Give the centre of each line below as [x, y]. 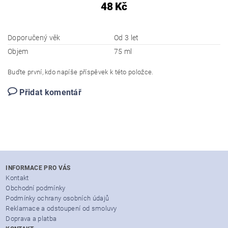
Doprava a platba [31, 219]
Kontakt [17, 178]
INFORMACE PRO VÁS [38, 168]
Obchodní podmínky [36, 188]
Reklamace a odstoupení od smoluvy [61, 209]
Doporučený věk [34, 38]
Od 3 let [126, 38]
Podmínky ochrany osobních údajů [58, 198]
